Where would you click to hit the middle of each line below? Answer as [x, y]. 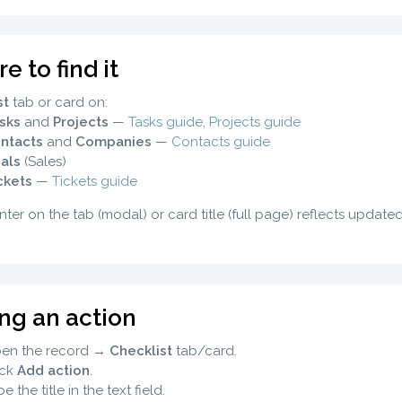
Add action [53, 371]
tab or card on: [58, 102]
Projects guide [254, 122]
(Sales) [43, 161]
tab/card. [204, 351]
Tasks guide [165, 122]
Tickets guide [94, 181]
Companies [113, 141]
